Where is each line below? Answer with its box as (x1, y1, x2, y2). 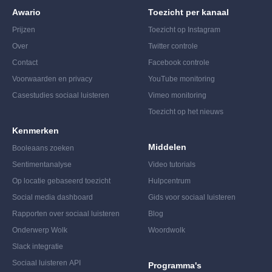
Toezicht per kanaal (148, 7, 229, 17)
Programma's (148, 260, 202, 270)
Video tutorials (148, 160, 195, 169)
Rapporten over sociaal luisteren (12, 209, 120, 218)
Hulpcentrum (148, 176, 191, 185)
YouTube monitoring (148, 74, 215, 83)
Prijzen (12, 25, 35, 34)
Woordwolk (148, 225, 185, 234)
